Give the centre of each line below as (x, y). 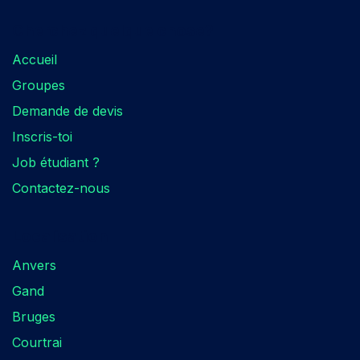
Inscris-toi (42, 136)
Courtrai (37, 342)
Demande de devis (67, 110)
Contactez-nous (61, 188)
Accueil (35, 59)
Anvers (34, 265)
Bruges (34, 316)
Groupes (39, 85)
